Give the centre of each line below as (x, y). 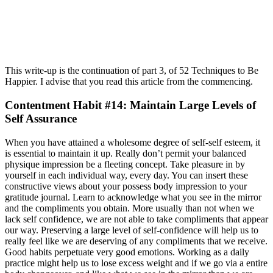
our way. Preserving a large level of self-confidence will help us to (132, 230)
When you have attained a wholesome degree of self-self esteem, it (133, 142)
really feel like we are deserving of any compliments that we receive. (136, 241)
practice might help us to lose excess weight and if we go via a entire (136, 263)
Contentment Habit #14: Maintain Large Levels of (130, 105)
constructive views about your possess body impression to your (126, 186)
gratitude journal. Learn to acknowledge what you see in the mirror (133, 197)
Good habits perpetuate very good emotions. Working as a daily (127, 252)
